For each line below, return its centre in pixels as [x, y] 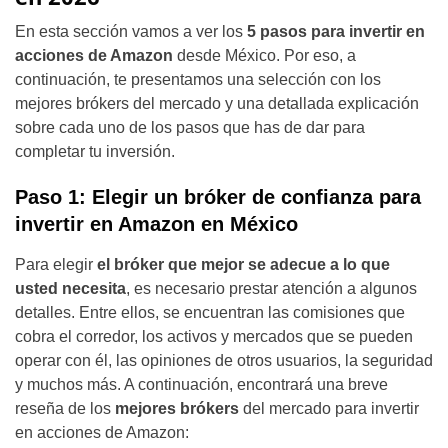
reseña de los [65, 408]
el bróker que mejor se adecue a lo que [243, 264]
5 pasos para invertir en [334, 31]
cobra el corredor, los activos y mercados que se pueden [214, 336]
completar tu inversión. [95, 151]
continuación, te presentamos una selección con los [198, 79]
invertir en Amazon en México [156, 224]
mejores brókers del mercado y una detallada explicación [217, 103]
